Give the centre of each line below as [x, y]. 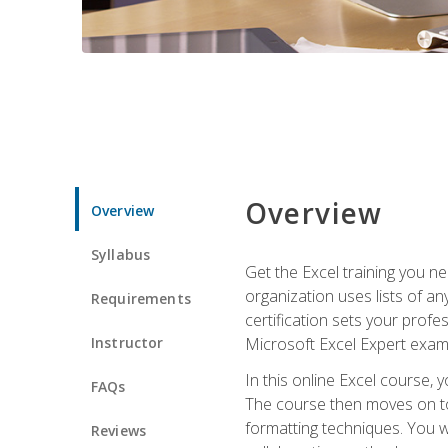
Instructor [127, 342]
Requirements [141, 298]
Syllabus [121, 254]
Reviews [119, 430]
